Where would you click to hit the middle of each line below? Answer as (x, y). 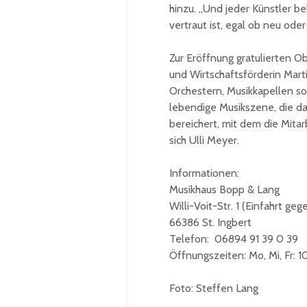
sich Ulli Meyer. (204, 140)
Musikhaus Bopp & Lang (224, 189)
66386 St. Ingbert (210, 222)
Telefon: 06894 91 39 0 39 (234, 238)
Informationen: (204, 173)
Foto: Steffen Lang (214, 288)
